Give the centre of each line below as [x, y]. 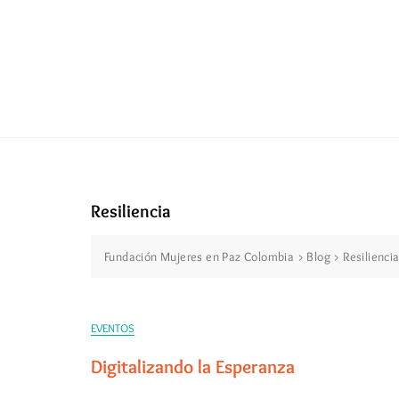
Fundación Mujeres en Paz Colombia [199, 257]
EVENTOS [113, 328]
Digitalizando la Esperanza [193, 367]
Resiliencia [131, 212]
